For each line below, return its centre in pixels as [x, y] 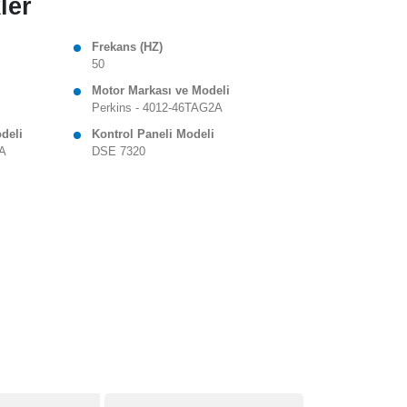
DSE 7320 [119, 152]
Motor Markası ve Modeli [161, 91]
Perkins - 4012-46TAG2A [158, 109]
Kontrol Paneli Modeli [154, 135]
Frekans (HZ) [128, 48]
